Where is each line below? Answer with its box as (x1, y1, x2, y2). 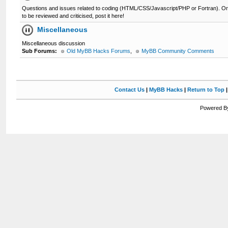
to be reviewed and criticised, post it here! (22, 13, 125, 19)
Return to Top (187, 87, 224, 93)
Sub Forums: (22, 48, 58, 54)
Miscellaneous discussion (22, 40, 85, 46)
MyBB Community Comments (141, 48, 215, 54)
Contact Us (114, 87, 145, 93)
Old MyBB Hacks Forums (67, 48, 131, 54)
